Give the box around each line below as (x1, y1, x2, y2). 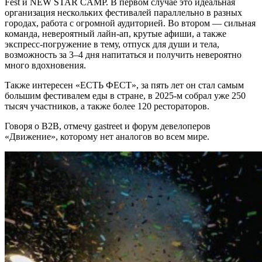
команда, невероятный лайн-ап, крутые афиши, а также (5, 28, 226, 39)
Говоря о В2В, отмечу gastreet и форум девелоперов (5, 120, 211, 131)
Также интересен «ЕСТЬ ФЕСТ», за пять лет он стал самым (5, 80, 244, 90)
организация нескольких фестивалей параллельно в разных (5, 7, 242, 18)
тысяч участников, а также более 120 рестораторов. (5, 101, 209, 111)
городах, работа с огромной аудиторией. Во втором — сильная (5, 18, 256, 28)
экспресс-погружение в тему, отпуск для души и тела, (5, 39, 219, 49)
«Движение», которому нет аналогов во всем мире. (5, 131, 209, 142)
